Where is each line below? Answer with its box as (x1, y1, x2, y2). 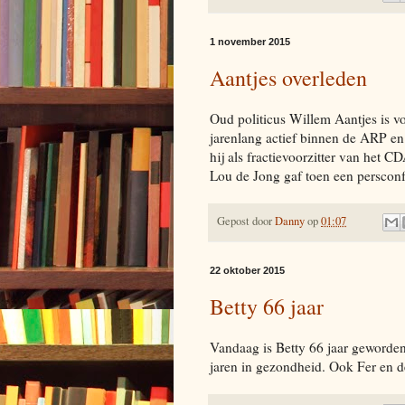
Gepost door (217, 212, 275, 229)
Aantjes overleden (210, 62, 367, 92)
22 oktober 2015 (210, 265, 285, 277)
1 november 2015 (210, 35, 290, 47)
